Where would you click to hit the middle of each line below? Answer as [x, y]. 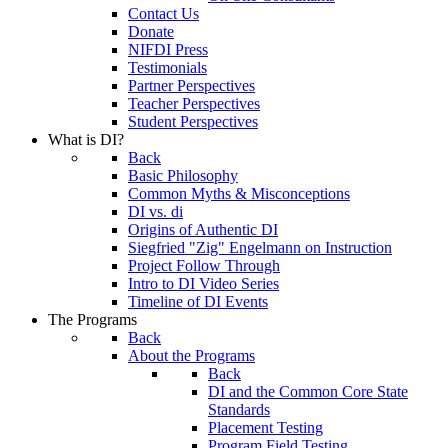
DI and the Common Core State [308, 391]
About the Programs [191, 355]
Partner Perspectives [191, 85]
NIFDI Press [168, 49]
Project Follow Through [204, 265]
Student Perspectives [193, 121]
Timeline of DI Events [198, 301]
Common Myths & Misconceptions [239, 193]
